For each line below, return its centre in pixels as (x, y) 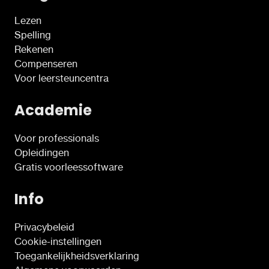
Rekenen (34, 49)
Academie (53, 110)
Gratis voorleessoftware (69, 167)
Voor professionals (57, 138)
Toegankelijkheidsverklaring (77, 255)
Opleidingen (42, 152)
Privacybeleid (44, 227)
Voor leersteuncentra (62, 78)
